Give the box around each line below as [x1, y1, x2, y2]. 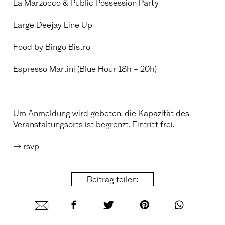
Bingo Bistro [45, 41, 91, 51]
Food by [13, 41, 46, 51]
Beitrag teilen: [87, 174, 139, 184]
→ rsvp [13, 141, 40, 151]
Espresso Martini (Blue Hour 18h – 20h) [13, 63, 157, 73]
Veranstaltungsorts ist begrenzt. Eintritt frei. [13, 119, 175, 129]
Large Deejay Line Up [13, 19, 93, 29]
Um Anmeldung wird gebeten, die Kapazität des [13, 107, 190, 118]
